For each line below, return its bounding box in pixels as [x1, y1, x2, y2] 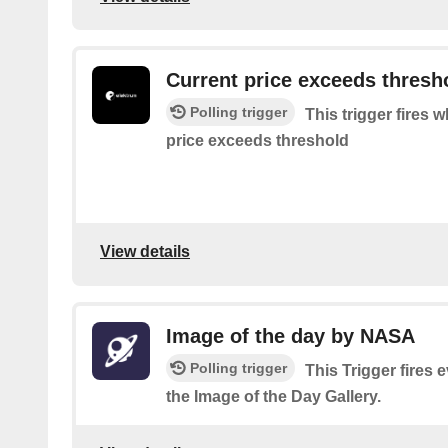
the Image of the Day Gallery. [166, 387, 381, 405]
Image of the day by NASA [166, 324, 415, 347]
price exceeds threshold [166, 132, 349, 150]
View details [100, 243, 190, 261]
